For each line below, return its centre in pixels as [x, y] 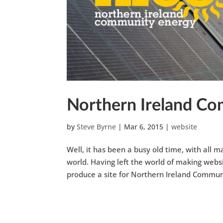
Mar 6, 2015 [144, 126]
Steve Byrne [97, 126]
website [184, 126]
